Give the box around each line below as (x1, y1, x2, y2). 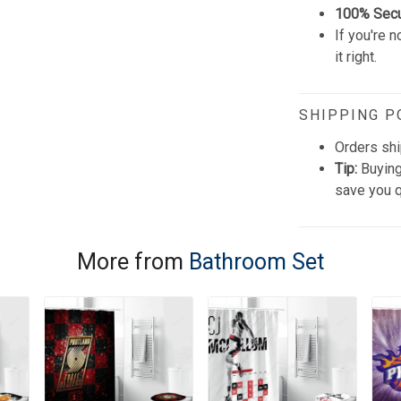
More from (77, 248, 189, 275)
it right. (335, 47, 378, 65)
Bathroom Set (189, 248, 324, 275)
